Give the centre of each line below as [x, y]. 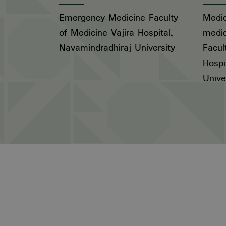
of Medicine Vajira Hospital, [116, 33]
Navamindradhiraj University [117, 48]
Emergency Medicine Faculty [119, 18]
